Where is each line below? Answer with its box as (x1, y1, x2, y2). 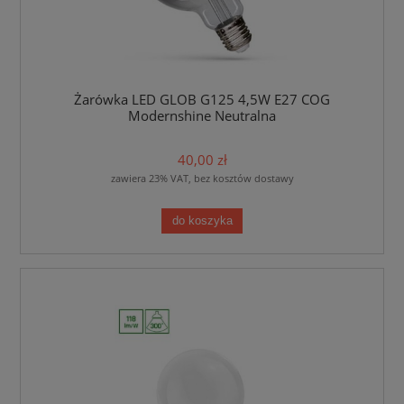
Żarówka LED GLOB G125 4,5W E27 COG (74, 90, 330, 110)
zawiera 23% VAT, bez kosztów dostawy (110, 170, 294, 185)
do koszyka (171, 214, 233, 227)
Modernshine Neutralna (128, 106, 276, 126)
